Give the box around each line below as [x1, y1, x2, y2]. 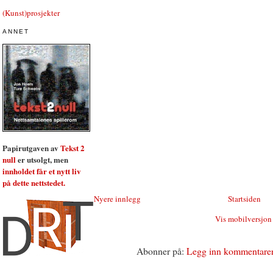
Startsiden [227, 193, 261, 204]
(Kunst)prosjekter [2, 7, 60, 18]
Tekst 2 [60, 142, 85, 154]
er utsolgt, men [16, 154, 68, 165]
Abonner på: [136, 244, 186, 257]
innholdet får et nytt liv [2, 165, 81, 177]
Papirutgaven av [2, 142, 60, 154]
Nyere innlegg [94, 193, 141, 204]
